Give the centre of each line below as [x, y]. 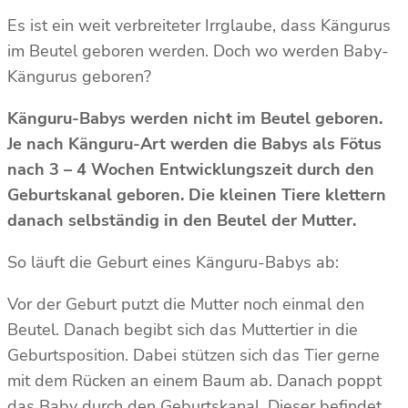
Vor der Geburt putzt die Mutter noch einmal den [186, 305]
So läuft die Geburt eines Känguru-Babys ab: [173, 263]
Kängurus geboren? [82, 77]
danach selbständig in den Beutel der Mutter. [184, 221]
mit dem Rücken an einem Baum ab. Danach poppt [194, 381]
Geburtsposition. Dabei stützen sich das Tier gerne [194, 356]
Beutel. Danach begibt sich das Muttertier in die [183, 330]
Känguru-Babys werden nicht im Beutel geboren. [195, 119]
